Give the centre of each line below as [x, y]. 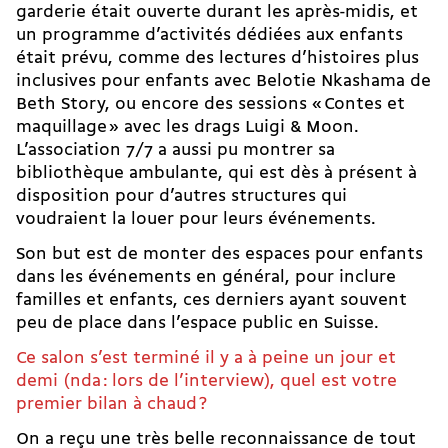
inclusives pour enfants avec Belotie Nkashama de [223, 81]
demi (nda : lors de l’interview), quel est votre [206, 381]
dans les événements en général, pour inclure [206, 277]
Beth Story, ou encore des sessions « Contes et [210, 104]
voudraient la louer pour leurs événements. [198, 219]
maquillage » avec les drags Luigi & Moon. [187, 127]
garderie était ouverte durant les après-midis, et [217, 12]
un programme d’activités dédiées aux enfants [209, 35]
